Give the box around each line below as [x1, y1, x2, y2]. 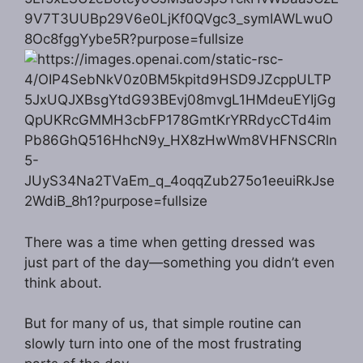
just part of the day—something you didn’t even [24, 254, 335, 271]
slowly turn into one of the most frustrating [24, 335, 301, 352]
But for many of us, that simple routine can [24, 315, 301, 332]
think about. [24, 274, 102, 291]
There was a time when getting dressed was [24, 233, 315, 250]
